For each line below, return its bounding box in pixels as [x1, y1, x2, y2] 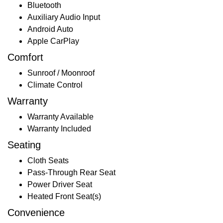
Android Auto [27, 24, 73, 33]
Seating [7, 139, 41, 150]
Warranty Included [27, 124, 91, 133]
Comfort [7, 51, 43, 63]
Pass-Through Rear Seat [27, 168, 115, 177]
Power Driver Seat [27, 180, 92, 189]
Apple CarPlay [27, 36, 79, 45]
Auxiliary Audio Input [27, 12, 100, 21]
